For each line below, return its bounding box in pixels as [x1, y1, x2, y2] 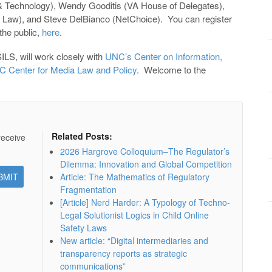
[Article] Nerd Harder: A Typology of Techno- [59, 195, 230, 208]
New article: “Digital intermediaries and [59, 234, 208, 246]
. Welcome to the [137, 63, 206, 76]
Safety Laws [59, 221, 107, 234]
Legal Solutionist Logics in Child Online [59, 208, 209, 221]
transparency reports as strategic [59, 246, 187, 259]
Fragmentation [59, 183, 117, 195]
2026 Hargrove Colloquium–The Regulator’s [59, 144, 229, 157]
